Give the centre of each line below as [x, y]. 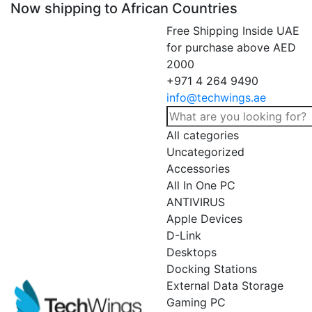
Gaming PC [196, 302]
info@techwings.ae [216, 97]
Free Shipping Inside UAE [233, 31]
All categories [203, 135]
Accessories [198, 169]
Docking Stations [212, 269]
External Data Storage [225, 286]
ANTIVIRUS [196, 202]
